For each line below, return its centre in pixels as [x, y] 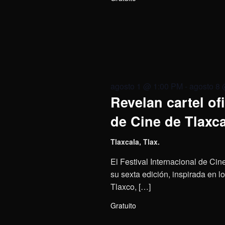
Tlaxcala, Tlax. [135, 142]
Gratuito [123, 205]
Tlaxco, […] [130, 187]
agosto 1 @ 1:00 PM [146, 86]
